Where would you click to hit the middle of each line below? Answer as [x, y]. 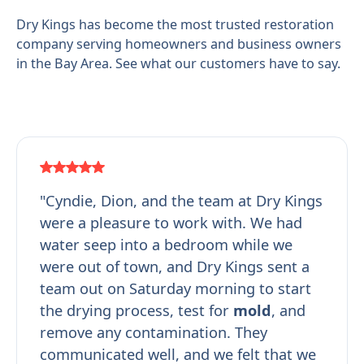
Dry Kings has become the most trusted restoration [175, 24]
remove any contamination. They [154, 333]
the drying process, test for [137, 311]
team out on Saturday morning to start [176, 289]
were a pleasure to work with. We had [171, 223]
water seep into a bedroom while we [167, 245]
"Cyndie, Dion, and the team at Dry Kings [182, 201]
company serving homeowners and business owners [178, 43]
